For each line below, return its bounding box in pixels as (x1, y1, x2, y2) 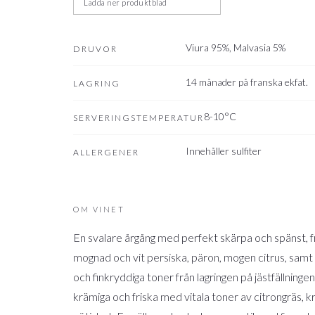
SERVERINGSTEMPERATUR (73, 112, 204, 123)
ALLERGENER (73, 147, 139, 157)
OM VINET (73, 205, 124, 214)
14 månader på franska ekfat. (186, 76, 308, 88)
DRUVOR (73, 44, 117, 54)
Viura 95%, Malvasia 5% (186, 41, 285, 53)
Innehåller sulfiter (186, 145, 262, 157)
